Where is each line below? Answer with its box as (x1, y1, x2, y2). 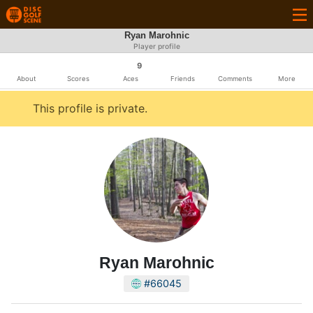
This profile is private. (33, 101, 147, 115)
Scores (67, 75, 89, 82)
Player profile (133, 42, 180, 51)
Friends (170, 75, 195, 82)
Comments (217, 75, 252, 82)
